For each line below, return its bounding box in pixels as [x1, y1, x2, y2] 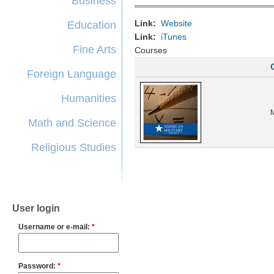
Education [67, 19, 116, 31]
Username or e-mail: [18, 223, 92, 231]
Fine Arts [73, 43, 116, 56]
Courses [135, 45, 167, 55]
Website [161, 18, 192, 28]
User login [12, 203, 60, 213]
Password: [18, 262, 57, 270]
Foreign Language [27, 68, 116, 80]
